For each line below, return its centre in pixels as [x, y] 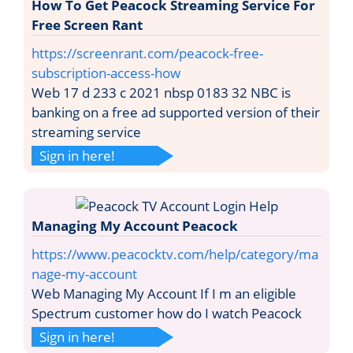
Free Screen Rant [87, 24]
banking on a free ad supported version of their [176, 112]
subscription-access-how [106, 72]
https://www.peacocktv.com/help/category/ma [175, 254]
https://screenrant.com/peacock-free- [147, 53]
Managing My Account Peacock [135, 225]
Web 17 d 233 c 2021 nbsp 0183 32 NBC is [161, 92]
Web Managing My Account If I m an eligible [164, 293]
